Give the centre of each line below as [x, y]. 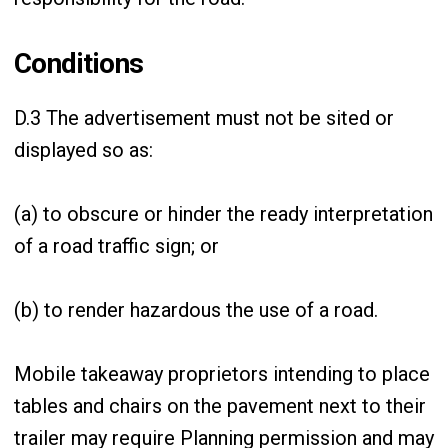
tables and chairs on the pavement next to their [220, 406]
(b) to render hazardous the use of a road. [196, 310]
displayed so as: [83, 150]
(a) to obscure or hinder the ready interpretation [223, 214]
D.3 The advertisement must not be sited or [204, 118]
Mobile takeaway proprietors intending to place [222, 374]
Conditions [79, 63]
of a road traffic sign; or [116, 246]
